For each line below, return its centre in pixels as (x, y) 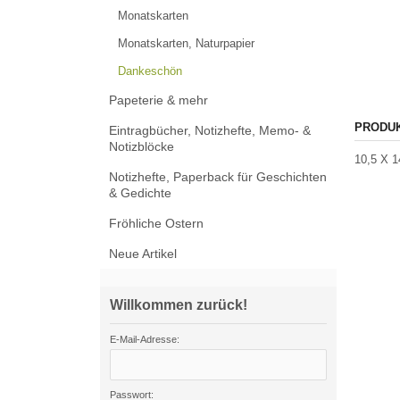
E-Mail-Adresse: (145, 339)
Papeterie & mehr (158, 100)
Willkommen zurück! (179, 305)
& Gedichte (140, 193)
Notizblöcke (142, 146)
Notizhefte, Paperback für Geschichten (218, 177)
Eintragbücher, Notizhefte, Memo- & (210, 130)
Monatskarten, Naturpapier (186, 43)
